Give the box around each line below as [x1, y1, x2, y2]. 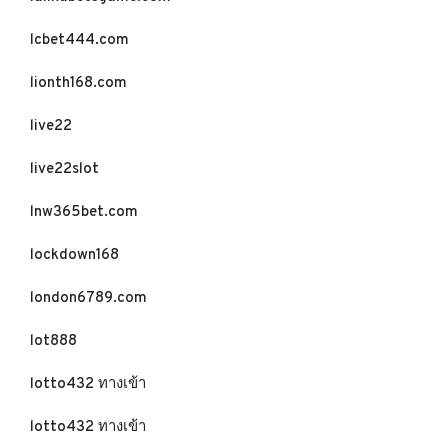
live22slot [30, 160, 99, 179]
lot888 [30, 332, 77, 351]
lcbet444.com [30, 31, 129, 50]
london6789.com [30, 289, 147, 308]
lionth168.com [30, 74, 127, 93]
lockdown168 [30, 246, 119, 265]
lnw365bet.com [30, 203, 138, 222]
